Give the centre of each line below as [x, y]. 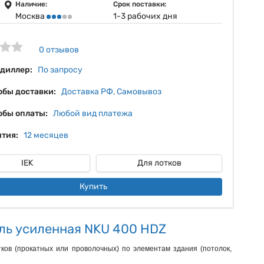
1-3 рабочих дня [145, 16]
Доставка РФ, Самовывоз [111, 92]
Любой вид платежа [93, 113]
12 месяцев [46, 135]
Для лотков [159, 163]
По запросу [60, 70]
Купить [93, 187]
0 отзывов [59, 50]
